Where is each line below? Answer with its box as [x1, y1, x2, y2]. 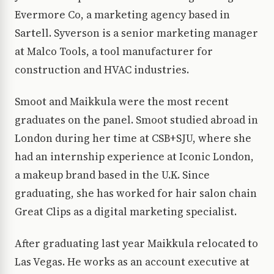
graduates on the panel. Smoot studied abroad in [15, 113, 258, 128]
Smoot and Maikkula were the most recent [15, 94, 229, 109]
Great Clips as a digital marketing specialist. [15, 204, 237, 220]
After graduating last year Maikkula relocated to [15, 236, 258, 251]
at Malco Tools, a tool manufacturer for [15, 44, 213, 59]
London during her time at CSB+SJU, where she [15, 131, 251, 146]
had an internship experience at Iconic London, [15, 149, 254, 165]
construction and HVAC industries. [15, 62, 189, 78]
